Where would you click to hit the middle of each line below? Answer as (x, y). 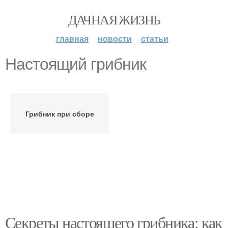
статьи (154, 38)
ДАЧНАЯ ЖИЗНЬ (114, 19)
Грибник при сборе (60, 113)
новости (115, 38)
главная (72, 38)
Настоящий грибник (76, 64)
